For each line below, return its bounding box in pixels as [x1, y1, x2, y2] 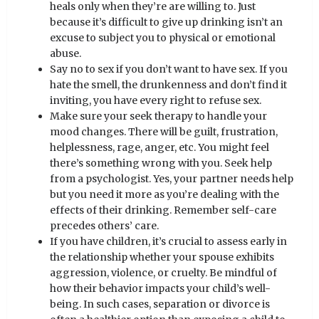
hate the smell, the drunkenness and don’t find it [50, 78, 287, 92]
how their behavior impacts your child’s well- [50, 282, 271, 296]
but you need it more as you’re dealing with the [50, 188, 279, 202]
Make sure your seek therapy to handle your [50, 110, 267, 123]
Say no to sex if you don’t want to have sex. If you [50, 63, 288, 76]
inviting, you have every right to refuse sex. [50, 94, 261, 108]
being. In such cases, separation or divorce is [50, 298, 270, 311]
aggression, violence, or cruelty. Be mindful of [50, 266, 277, 280]
